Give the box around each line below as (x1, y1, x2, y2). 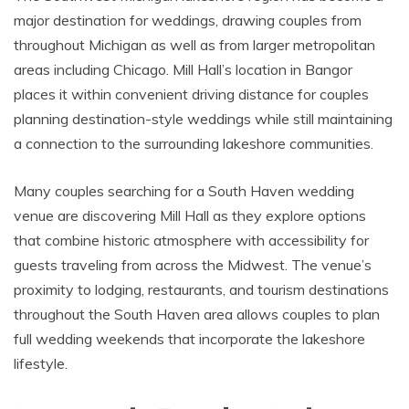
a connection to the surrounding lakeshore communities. (14, 133, 373, 152)
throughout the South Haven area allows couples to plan (14, 304, 380, 323)
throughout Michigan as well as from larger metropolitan (14, 35, 375, 54)
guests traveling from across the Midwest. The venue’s (14, 255, 372, 274)
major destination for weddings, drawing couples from (14, 10, 362, 29)
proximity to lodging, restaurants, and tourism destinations (14, 279, 389, 299)
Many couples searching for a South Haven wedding (14, 181, 354, 200)
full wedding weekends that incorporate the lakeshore (14, 329, 365, 348)
